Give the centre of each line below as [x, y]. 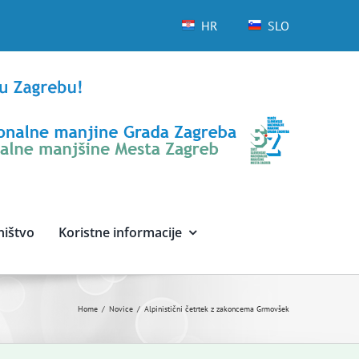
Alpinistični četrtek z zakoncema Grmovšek [217, 309]
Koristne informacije [120, 232]
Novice [121, 309]
